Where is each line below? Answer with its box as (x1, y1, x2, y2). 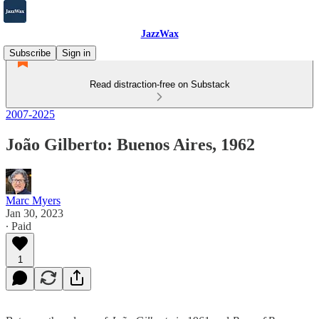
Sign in (62, 48, 90, 58)
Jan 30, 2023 (6, 206, 63, 219)
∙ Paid (6, 219, 31, 232)
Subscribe (9, 48, 51, 58)
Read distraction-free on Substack (89, 79, 230, 90)
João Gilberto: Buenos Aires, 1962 (6, 135, 255, 154)
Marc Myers (6, 194, 61, 206)
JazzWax (140, 28, 179, 39)
